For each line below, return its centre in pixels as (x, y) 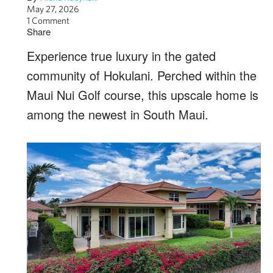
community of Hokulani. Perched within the (142, 75)
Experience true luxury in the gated (121, 56)
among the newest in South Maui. (118, 114)
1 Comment (48, 20)
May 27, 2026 (53, 9)
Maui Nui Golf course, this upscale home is (143, 95)
